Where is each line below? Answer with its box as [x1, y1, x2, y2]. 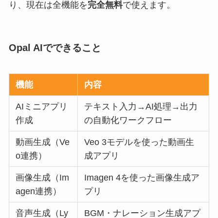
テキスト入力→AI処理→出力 [84, 102, 198, 112]
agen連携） [16, 186, 62, 197]
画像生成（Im [16, 173, 70, 183]
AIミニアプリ [16, 102, 68, 112]
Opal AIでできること [8, 42, 101, 53]
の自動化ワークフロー [84, 115, 172, 126]
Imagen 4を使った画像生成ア [84, 173, 200, 183]
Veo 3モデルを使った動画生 [84, 137, 195, 147]
